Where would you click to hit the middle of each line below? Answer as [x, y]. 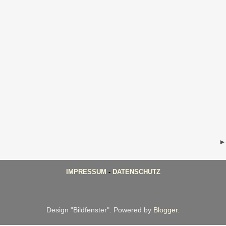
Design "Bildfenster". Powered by [100, 210]
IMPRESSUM [86, 172]
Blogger [165, 210]
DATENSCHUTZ [136, 172]
